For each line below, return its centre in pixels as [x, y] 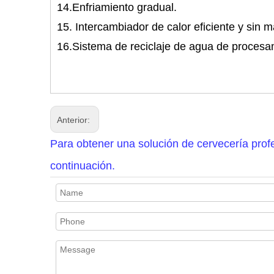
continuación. [83, 166]
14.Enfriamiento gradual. [120, 7]
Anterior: [75, 120]
